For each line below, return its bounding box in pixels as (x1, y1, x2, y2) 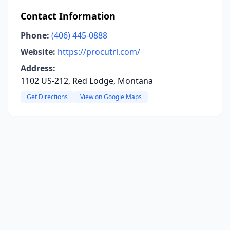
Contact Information (21, 10, 116, 22)
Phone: (21, 30, 49, 41)
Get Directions (27, 92, 68, 101)
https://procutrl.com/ (57, 46, 140, 57)
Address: (21, 63, 55, 74)
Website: (21, 46, 55, 57)
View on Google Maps (80, 92, 142, 101)
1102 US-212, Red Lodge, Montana (21, 75, 153, 86)
